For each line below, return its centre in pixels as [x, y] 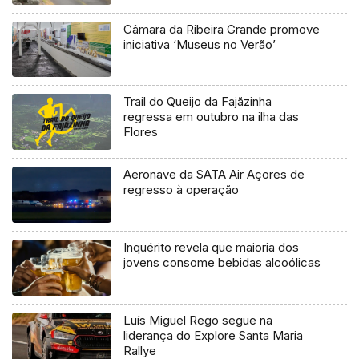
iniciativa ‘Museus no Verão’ [200, 44]
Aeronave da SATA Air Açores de [214, 175]
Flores [141, 132]
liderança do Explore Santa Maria [214, 336]
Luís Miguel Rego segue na [198, 321]
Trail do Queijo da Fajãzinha [198, 102]
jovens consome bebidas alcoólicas [222, 263]
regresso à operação [182, 190]
